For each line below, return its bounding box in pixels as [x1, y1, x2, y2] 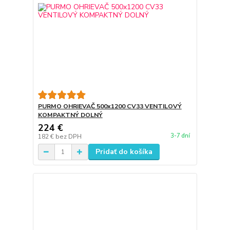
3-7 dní [170, 131, 190, 140]
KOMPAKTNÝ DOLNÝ [37, 111, 103, 120]
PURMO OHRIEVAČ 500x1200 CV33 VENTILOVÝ [37, 102, 182, 111]
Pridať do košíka [95, 147, 152, 157]
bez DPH [55, 132, 82, 141]
